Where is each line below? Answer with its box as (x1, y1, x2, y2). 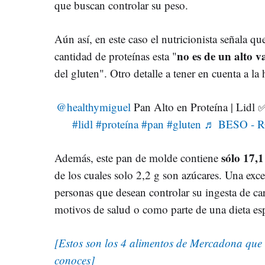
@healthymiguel (56, 99, 131, 114)
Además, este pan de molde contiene (54, 150, 221, 165)
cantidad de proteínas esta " (54, 48, 177, 63)
